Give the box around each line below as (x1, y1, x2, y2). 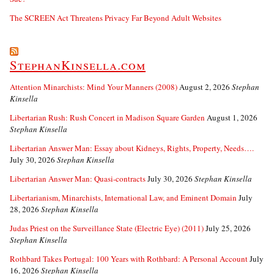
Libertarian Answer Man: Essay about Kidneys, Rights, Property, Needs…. (10, 142, 254, 154)
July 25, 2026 (206, 222, 251, 234)
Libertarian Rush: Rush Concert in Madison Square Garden (10, 111, 205, 123)
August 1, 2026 (207, 111, 257, 123)
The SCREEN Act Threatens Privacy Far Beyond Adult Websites (10, 12, 221, 23)
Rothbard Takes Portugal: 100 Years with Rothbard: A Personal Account (10, 253, 248, 264)
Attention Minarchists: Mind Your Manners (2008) (10, 81, 177, 92)
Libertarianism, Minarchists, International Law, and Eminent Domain (10, 191, 237, 203)
